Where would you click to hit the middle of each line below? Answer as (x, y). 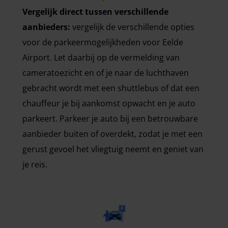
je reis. (35, 164)
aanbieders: (46, 27)
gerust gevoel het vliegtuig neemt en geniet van (113, 149)
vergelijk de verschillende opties (132, 27)
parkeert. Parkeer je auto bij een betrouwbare (110, 118)
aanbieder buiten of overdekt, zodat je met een (112, 134)
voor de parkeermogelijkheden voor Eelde (103, 42)
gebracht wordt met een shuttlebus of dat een (111, 88)
